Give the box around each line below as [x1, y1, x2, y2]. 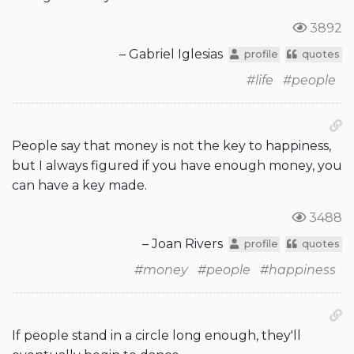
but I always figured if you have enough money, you [12, 158, 342, 174]
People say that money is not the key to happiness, [12, 138, 331, 154]
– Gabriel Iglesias [119, 47, 224, 62]
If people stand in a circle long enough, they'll [12, 328, 301, 344]
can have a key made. [12, 178, 147, 194]
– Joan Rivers [142, 236, 224, 252]
